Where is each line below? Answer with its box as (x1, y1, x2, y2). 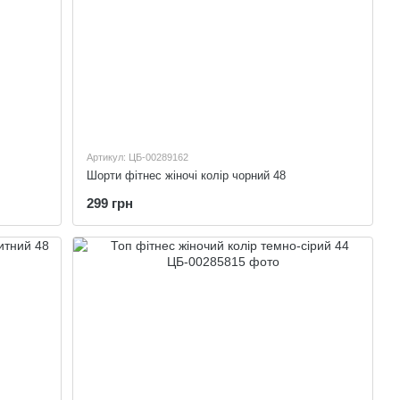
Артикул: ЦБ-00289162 (87, 151, 189, 162)
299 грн (87, 195, 134, 211)
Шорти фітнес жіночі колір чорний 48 (87, 168, 287, 182)
